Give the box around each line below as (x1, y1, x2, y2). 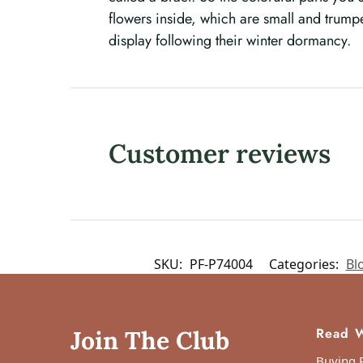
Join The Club (70, 325, 229, 357)
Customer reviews (109, 137, 331, 171)
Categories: (268, 255, 342, 274)
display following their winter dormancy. (109, 30, 352, 52)
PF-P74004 (189, 255, 253, 274)
